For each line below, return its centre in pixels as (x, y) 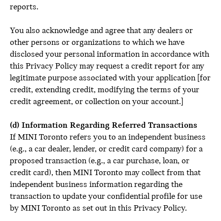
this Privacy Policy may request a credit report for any (107, 66)
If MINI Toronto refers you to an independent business (108, 137)
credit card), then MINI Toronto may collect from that (105, 173)
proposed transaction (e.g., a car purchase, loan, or (100, 161)
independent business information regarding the (96, 185)
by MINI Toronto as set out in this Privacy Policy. (98, 208)
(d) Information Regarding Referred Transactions (104, 126)
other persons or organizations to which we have (97, 43)
